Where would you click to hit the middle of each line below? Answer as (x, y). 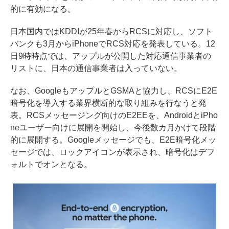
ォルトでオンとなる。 (51, 164)
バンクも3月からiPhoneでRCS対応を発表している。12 (113, 43)
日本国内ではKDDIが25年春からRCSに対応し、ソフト (111, 31)
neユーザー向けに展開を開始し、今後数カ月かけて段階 (113, 127)
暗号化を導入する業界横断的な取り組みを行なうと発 (108, 103)
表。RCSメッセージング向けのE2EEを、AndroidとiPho (114, 115)
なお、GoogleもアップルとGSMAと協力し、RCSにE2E (114, 90)
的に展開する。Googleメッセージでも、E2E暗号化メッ (113, 140)
